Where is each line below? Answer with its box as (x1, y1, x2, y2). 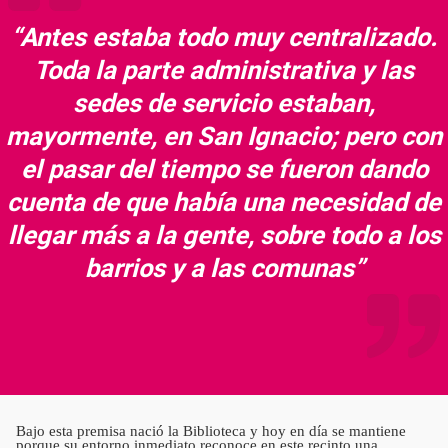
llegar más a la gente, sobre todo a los (7, 219, 441, 250)
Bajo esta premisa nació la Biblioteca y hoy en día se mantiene (16, 422, 406, 439)
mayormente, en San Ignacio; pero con (6, 120, 442, 151)
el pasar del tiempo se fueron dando (20, 153, 428, 184)
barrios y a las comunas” (84, 252, 364, 283)
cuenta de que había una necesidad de (7, 186, 441, 217)
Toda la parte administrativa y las (34, 54, 414, 85)
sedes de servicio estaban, (73, 87, 375, 118)
